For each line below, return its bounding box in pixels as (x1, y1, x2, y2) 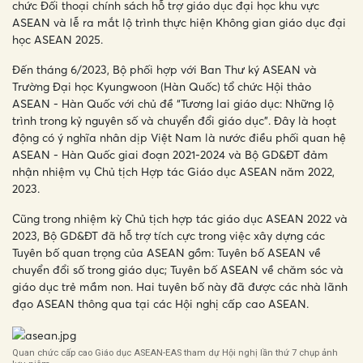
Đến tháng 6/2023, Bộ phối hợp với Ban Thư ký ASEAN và (12, 62, 317, 77)
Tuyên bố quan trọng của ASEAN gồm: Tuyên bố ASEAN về (12, 246, 321, 260)
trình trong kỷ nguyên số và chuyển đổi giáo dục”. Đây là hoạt (12, 113, 336, 128)
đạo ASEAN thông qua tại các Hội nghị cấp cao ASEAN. (12, 297, 309, 311)
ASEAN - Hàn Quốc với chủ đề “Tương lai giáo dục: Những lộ (12, 96, 334, 111)
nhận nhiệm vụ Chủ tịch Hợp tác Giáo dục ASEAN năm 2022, (12, 164, 335, 179)
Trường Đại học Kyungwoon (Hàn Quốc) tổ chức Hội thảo (12, 79, 311, 94)
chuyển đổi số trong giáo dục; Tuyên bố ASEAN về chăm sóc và (12, 263, 344, 277)
